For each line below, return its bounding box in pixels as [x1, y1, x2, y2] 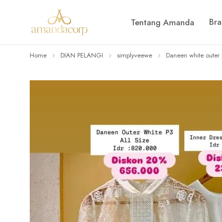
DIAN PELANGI [60, 51, 103, 60]
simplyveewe [117, 51, 152, 60]
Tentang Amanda [131, 16, 194, 28]
